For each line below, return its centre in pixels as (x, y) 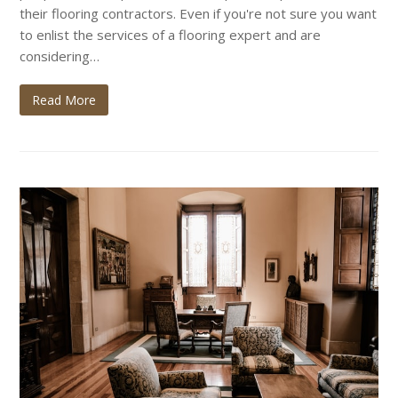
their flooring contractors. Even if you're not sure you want (199, 13)
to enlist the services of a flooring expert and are (171, 34)
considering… (60, 56)
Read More (64, 99)
